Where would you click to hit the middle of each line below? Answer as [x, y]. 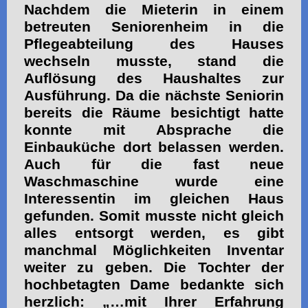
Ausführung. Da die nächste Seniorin [154, 95]
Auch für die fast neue [154, 164]
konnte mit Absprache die [154, 130]
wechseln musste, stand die [154, 61]
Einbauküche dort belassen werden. [154, 147]
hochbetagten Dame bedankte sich [154, 284]
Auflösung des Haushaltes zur [154, 78]
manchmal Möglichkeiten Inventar [154, 250]
